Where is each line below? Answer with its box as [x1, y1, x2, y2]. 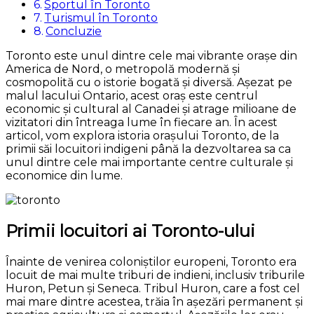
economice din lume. [6, 168, 123, 182]
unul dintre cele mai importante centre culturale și [6, 155, 293, 169]
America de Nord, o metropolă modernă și [6, 62, 240, 76]
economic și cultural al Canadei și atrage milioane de [6, 102, 296, 116]
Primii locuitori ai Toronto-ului [6, 220, 255, 241]
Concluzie [46, 24, 102, 38]
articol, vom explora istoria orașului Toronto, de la [6, 128, 279, 142]
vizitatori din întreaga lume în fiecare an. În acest [6, 115, 278, 129]
